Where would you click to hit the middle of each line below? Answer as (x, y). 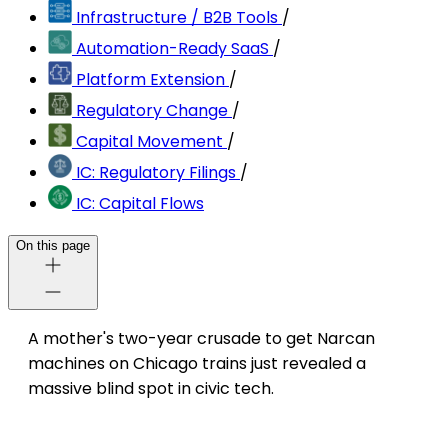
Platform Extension (150, 80)
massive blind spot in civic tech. (151, 389)
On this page (53, 246)
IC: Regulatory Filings (156, 173)
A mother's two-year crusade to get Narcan (201, 339)
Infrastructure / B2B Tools (177, 18)
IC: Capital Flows (140, 204)
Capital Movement (149, 142)
